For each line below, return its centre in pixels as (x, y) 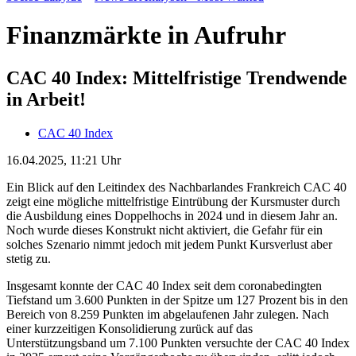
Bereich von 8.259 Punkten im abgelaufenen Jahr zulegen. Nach (168, 314)
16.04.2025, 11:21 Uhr (64, 160)
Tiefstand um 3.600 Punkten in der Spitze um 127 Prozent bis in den (177, 300)
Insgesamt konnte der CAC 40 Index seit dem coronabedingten (164, 285)
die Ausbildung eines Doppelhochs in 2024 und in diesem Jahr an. (172, 215)
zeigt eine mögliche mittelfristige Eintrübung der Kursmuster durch (173, 201)
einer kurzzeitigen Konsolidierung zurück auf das (130, 328)
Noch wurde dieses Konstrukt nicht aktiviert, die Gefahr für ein (164, 230)
